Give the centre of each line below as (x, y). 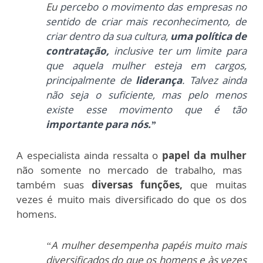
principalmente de (91, 80)
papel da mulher (205, 155)
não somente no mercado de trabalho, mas (129, 170)
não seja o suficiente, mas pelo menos (146, 95)
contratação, (80, 51)
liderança (159, 80)
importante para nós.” (102, 124)
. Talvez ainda (214, 80)
